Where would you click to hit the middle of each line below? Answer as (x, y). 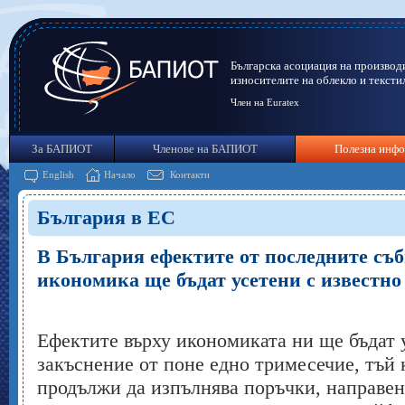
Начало (120, 174)
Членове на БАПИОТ (205, 149)
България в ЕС (106, 217)
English (58, 174)
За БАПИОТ (62, 149)
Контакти (190, 174)
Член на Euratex (265, 102)
